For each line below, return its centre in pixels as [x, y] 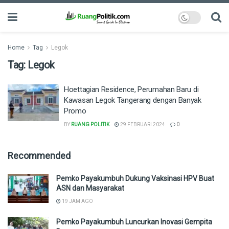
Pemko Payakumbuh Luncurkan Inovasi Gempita [134, 222]
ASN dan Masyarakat [90, 188]
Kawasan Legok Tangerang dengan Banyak [133, 100]
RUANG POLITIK [90, 124]
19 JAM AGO [77, 201]
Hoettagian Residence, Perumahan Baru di [131, 89]
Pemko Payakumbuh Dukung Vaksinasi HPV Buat [135, 178]
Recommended [39, 156]
